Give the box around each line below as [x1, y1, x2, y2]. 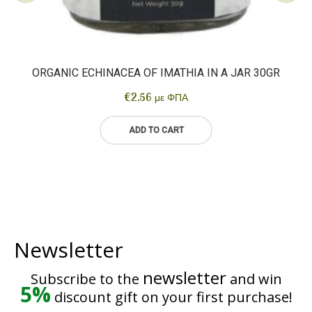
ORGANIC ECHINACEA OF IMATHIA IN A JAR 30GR [32, 66, 280, 80]
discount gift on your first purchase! [50, 288, 292, 307]
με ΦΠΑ [155, 93, 188, 104]
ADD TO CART [128, 125, 184, 136]
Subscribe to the [30, 270, 143, 289]
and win [226, 270, 282, 289]
